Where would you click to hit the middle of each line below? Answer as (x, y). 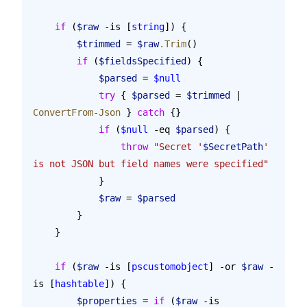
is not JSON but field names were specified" (151, 163)
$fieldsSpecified (143, 61)
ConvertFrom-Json (77, 112)
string (148, 26)
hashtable (79, 283)
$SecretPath (233, 146)
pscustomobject (170, 266)
